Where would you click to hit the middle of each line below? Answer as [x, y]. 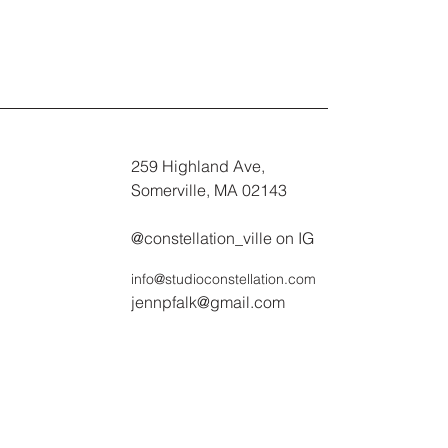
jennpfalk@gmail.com [208, 302]
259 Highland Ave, [198, 166]
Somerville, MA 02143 [209, 190]
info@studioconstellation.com [223, 279]
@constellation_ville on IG [224, 238]
